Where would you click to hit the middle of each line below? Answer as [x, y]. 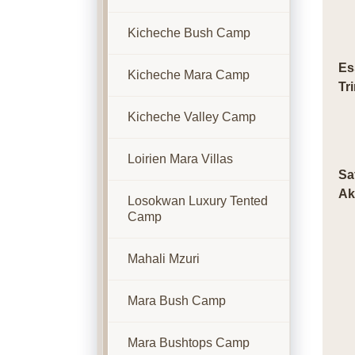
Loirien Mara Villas [180, 159]
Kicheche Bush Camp [189, 33]
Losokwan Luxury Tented [197, 201]
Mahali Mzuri [163, 259]
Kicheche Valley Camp [191, 117]
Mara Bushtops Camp [188, 343]
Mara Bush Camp [176, 301]
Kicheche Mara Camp [188, 75]
